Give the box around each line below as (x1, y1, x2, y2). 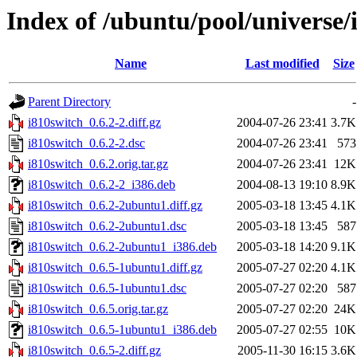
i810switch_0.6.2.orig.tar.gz (28, 157, 168, 171)
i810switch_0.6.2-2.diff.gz (28, 116, 161, 130)
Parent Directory (28, 95, 111, 109)
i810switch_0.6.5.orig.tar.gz (28, 302, 168, 316)
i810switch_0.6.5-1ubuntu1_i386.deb (28, 323, 217, 337)
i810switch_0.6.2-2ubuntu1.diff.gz (28, 198, 202, 213)
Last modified (245, 57, 320, 71)
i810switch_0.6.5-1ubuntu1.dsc (28, 281, 186, 296)
